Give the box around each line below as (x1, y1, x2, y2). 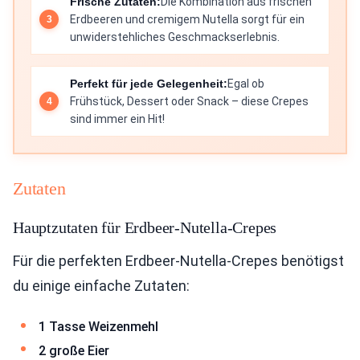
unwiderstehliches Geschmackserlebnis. (70, 31, 280, 43)
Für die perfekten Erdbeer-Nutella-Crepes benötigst (13, 252, 344, 269)
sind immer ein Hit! (70, 112, 165, 125)
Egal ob (227, 77, 264, 90)
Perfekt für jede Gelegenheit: (70, 77, 227, 90)
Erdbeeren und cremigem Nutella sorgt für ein (70, 13, 305, 26)
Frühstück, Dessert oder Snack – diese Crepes (70, 95, 309, 108)
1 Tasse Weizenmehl (39, 319, 158, 334)
